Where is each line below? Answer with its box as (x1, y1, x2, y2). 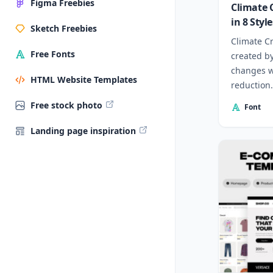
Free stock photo (30, 99, 102, 111)
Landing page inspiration (30, 125, 136, 136)
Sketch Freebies (30, 23, 97, 34)
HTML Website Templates (30, 74, 137, 85)
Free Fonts (30, 48, 75, 60)
